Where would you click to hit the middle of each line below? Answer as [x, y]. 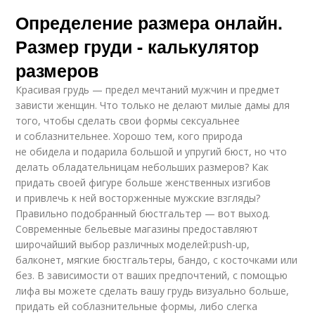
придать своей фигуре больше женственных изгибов [143, 183]
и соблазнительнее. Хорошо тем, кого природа [129, 136]
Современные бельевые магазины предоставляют [137, 229]
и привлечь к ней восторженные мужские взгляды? [138, 198]
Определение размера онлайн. [149, 23]
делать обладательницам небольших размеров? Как [142, 167]
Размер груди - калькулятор [137, 47]
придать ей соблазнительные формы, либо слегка [137, 307]
